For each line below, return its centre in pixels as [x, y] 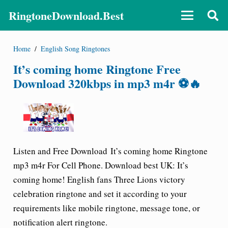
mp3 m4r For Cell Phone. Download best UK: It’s [101, 165]
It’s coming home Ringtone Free [97, 69]
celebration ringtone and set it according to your [100, 194]
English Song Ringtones [76, 48]
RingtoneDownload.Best [66, 15]
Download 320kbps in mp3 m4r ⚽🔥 [107, 83]
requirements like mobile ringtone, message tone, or [106, 208]
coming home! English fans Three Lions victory [99, 179]
